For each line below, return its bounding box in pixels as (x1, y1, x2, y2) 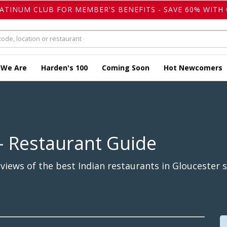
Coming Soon (102, 63, 149, 73)
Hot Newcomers (164, 63, 222, 73)
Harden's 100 (41, 63, 88, 73)
